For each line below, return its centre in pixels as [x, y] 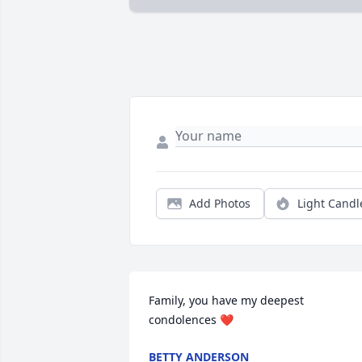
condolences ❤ [191, 320]
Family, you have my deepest [226, 301]
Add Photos [220, 204]
